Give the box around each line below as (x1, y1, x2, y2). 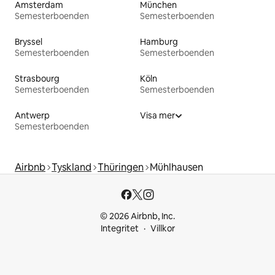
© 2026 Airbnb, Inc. (100, 211, 175, 222)
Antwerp (15, 109, 50, 121)
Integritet (100, 223, 139, 234)
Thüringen (98, 160, 144, 174)
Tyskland (52, 160, 91, 174)
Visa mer (140, 109, 175, 121)
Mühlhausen (150, 160, 203, 174)
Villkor (150, 223, 175, 234)
